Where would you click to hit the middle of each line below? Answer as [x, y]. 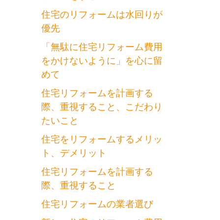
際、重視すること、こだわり [102, 107]
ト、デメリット [74, 153]
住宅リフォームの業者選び [97, 204]
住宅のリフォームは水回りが [102, 14]
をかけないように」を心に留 [102, 60]
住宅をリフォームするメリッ [102, 139]
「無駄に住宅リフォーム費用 [102, 47]
